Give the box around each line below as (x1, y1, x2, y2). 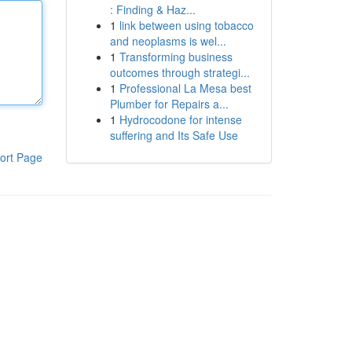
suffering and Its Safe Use (109, 127, 238, 143)
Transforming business (119, 49, 233, 64)
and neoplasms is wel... (109, 33, 226, 49)
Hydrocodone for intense (119, 112, 242, 127)
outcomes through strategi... (109, 64, 250, 80)
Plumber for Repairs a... (109, 96, 229, 112)
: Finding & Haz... (109, 2, 196, 17)
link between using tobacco (119, 17, 254, 33)
